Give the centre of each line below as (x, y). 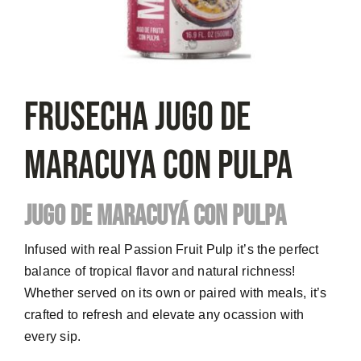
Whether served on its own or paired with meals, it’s (175, 293)
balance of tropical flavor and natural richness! (160, 272)
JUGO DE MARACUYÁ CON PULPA (155, 217)
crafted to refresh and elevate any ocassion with (164, 315)
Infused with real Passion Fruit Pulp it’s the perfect (171, 250)
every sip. (52, 337)
